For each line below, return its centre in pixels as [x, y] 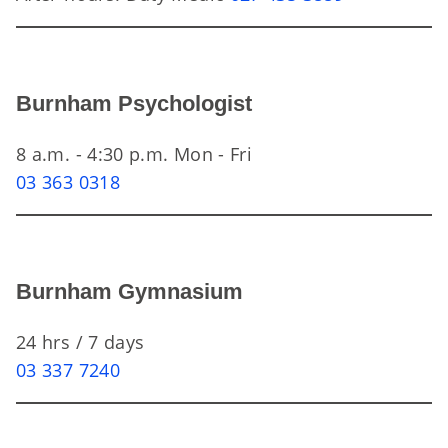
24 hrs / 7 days [80, 342]
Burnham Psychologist [134, 103]
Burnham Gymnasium [129, 291]
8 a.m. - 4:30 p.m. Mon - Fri [134, 154]
